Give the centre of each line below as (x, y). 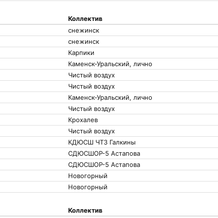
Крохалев (83, 120)
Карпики (81, 53)
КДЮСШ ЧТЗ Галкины (102, 142)
